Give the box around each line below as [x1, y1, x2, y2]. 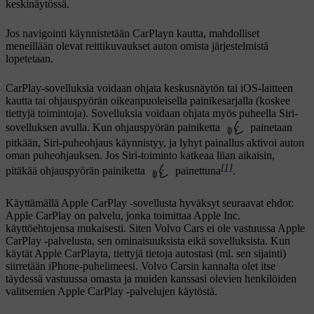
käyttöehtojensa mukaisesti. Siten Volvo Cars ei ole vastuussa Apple [6, 222, 305, 235]
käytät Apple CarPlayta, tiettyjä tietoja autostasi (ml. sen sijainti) [6, 247, 286, 260]
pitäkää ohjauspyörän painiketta [6, 164, 148, 177]
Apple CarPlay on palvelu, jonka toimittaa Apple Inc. [6, 210, 240, 222]
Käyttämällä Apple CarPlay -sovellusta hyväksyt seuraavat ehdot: [6, 197, 294, 210]
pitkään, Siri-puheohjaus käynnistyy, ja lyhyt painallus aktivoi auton [6, 136, 304, 149]
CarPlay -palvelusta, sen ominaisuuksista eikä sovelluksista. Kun [6, 235, 290, 247]
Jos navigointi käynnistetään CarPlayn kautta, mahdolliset [6, 27, 259, 39]
